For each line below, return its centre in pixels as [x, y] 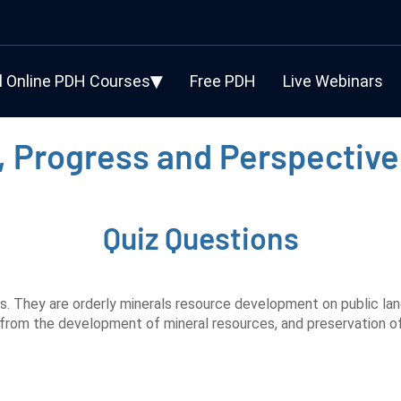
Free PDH [223, 81]
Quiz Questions [200, 238]
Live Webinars [333, 81]
